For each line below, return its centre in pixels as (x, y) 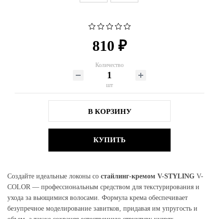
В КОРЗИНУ (109, 112)
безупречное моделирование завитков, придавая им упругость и (102, 209)
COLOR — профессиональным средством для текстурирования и (103, 187)
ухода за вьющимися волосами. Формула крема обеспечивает (98, 198)
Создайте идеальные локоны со (54, 176)
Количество (109, 65)
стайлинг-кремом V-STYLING (148, 176)
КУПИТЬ (109, 140)
